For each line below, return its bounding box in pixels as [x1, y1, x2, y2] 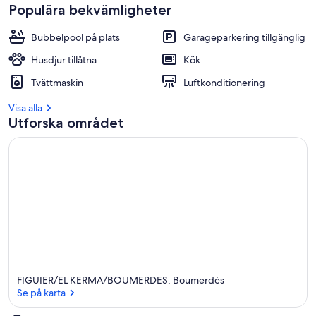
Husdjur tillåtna [31, 54, 97, 66]
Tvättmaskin [31, 76, 83, 89]
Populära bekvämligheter [8, 1, 171, 18]
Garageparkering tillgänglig [183, 31, 305, 44]
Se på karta [17, 286, 66, 299]
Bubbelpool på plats [31, 31, 120, 44]
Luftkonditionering [183, 76, 265, 89]
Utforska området [8, 114, 123, 131]
